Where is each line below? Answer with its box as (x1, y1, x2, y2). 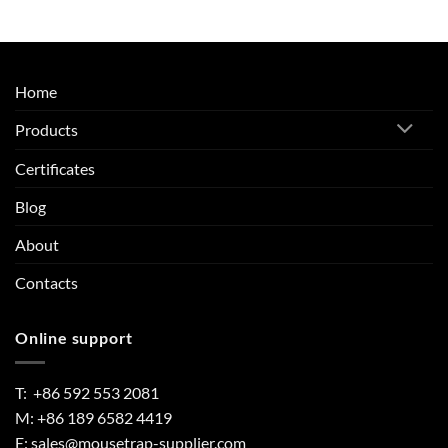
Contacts (15, 273, 78, 293)
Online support (15, 328, 134, 348)
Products (15, 120, 78, 140)
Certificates (15, 159, 95, 179)
